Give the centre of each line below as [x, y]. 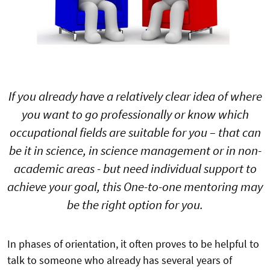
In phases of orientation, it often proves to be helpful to [133, 244]
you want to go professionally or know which [135, 115]
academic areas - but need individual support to [135, 169]
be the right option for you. [135, 205]
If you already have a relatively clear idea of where [135, 96]
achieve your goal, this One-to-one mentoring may [135, 187]
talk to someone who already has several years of [120, 260]
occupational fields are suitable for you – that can [135, 133]
